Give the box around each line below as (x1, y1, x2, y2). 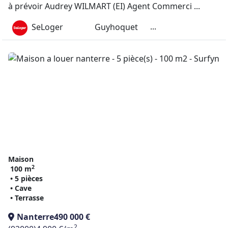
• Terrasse (10, 193, 44, 203)
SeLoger (32, 21, 63, 33)
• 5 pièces (10, 174, 43, 183)
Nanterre (17, 211, 54, 222)
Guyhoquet (95, 21, 138, 33)
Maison (8, 154, 34, 164)
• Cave (10, 183, 32, 193)
